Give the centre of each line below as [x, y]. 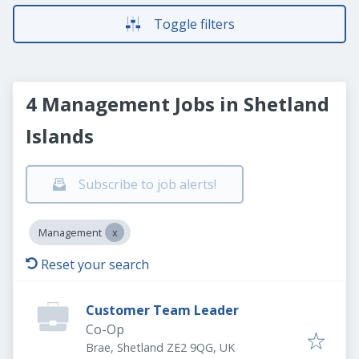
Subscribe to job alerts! [147, 184]
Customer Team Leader [162, 310]
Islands [60, 136]
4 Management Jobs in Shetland [177, 104]
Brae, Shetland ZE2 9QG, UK [160, 347]
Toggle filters [194, 24]
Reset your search [95, 264]
